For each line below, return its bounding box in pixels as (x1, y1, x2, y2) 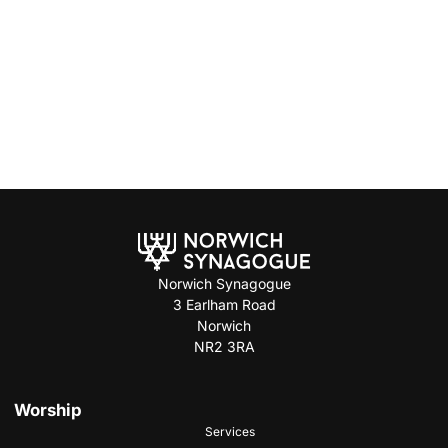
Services (205, 424, 256, 440)
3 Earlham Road (172, 295, 276, 313)
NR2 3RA (193, 337, 255, 355)
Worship (14, 400, 82, 421)
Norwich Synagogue (157, 274, 291, 292)
